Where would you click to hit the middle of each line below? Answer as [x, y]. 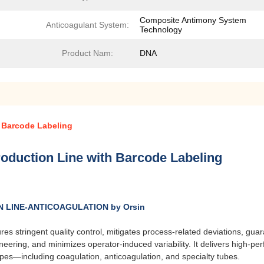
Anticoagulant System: [87, 25]
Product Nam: [87, 53]
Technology [161, 30]
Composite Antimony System [193, 20]
